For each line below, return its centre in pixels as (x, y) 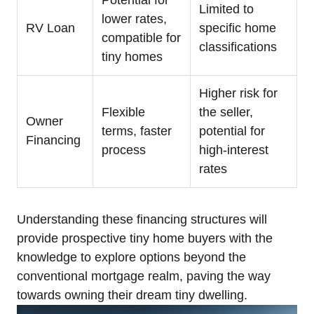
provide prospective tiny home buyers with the (145, 238)
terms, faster (137, 131)
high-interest (234, 150)
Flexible (123, 112)
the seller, (226, 112)
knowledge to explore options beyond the (131, 257)
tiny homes (132, 56)
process (124, 150)
